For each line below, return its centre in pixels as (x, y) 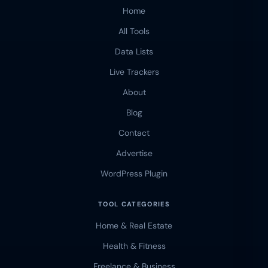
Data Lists (134, 52)
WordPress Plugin (134, 174)
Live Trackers (134, 72)
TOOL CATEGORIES (134, 204)
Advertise (134, 153)
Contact (134, 133)
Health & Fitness (134, 246)
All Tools (134, 31)
